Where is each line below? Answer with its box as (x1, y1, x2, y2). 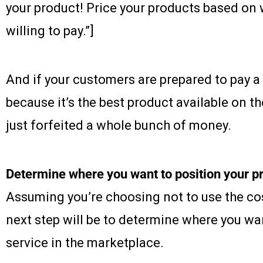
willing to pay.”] (6, 23, 94, 39)
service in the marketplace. (6, 235, 164, 251)
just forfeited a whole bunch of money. (6, 118, 231, 133)
